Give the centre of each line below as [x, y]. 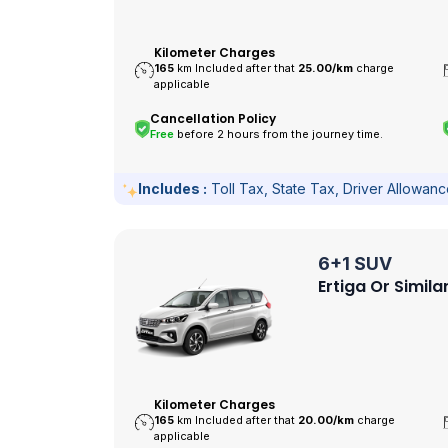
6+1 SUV [355, 264]
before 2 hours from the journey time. [279, 134]
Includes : [172, 188]
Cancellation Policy [213, 119]
